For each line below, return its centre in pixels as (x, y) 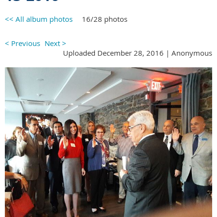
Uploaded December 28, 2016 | (116, 53)
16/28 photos (105, 19)
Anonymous (192, 53)
